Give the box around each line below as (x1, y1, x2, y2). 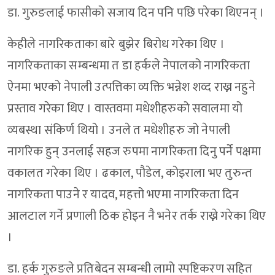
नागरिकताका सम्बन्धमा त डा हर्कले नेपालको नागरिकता (7, 55, 250, 77)
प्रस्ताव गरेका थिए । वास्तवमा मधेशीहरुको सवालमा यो (7, 98, 243, 120)
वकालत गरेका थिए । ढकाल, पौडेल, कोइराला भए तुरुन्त (7, 163, 252, 184)
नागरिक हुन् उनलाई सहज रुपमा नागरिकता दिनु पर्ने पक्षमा (7, 141, 261, 163)
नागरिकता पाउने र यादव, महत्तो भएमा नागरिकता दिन (7, 184, 239, 206)
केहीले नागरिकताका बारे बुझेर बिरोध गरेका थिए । (7, 34, 225, 55)
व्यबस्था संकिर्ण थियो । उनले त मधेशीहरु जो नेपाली (7, 120, 231, 141)
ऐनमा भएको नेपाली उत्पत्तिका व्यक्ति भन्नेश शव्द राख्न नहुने (7, 77, 255, 98)
